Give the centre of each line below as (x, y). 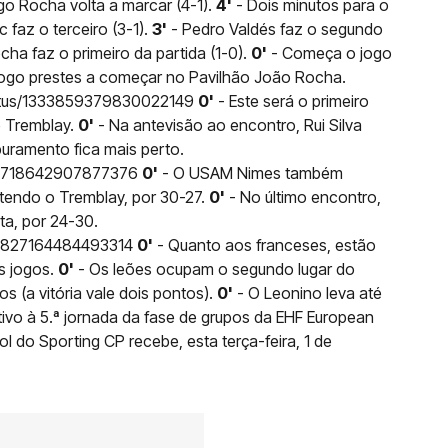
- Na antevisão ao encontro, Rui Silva (228, 124)
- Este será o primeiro (291, 100)
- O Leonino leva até (307, 292)
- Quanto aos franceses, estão (264, 244)
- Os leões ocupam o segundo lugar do (214, 268)
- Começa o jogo (329, 52)
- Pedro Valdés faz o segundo (275, 28)
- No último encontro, (303, 196)
